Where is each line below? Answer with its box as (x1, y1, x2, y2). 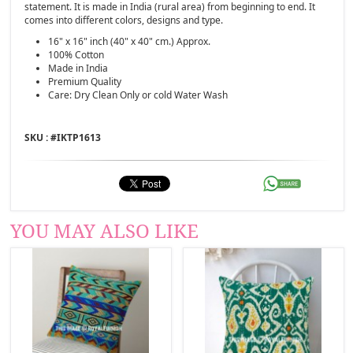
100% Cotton (48, 47, 105, 61)
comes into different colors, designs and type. (24, 13, 224, 27)
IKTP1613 (57, 130, 102, 144)
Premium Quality (48, 74, 122, 88)
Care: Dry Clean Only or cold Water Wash (48, 87, 229, 102)
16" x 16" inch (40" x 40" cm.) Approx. (48, 34, 211, 48)
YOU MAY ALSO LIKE (10, 220, 199, 243)
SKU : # (24, 130, 58, 144)
